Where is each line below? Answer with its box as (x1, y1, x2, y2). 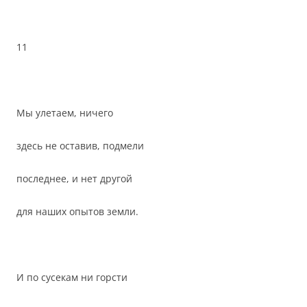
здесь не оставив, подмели (16, 139, 144, 152)
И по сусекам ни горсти (16, 271, 127, 284)
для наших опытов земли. (16, 205, 138, 218)
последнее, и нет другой (16, 172, 132, 185)
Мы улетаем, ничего (16, 106, 113, 119)
